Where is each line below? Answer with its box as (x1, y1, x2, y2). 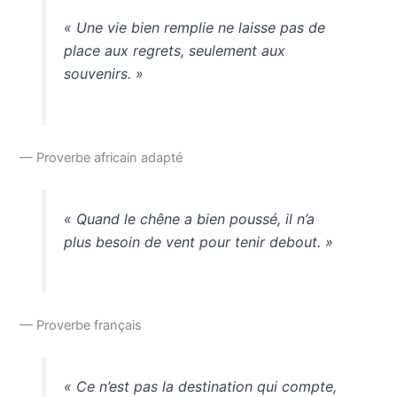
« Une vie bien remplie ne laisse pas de (63, 18, 325, 36)
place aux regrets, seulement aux (63, 41, 285, 59)
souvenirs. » (63, 64, 144, 82)
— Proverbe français (19, 317, 143, 334)
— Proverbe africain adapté (19, 149, 183, 166)
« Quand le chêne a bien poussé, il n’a (63, 209, 315, 228)
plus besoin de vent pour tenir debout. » (63, 232, 333, 251)
